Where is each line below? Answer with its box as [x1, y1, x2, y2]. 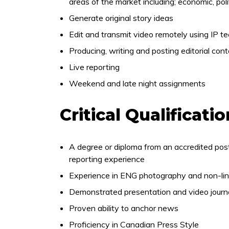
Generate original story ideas [69, 13, 173, 23]
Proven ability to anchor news [69, 203, 178, 213]
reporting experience [69, 154, 145, 164]
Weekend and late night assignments [69, 78, 208, 88]
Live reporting [69, 62, 120, 72]
